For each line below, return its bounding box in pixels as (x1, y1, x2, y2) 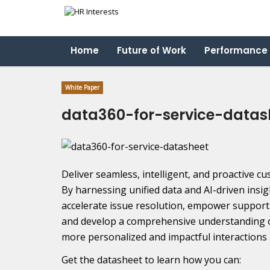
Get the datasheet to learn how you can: (61, 253, 241, 266)
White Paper (65, 83, 99, 92)
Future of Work (117, 44, 186, 57)
